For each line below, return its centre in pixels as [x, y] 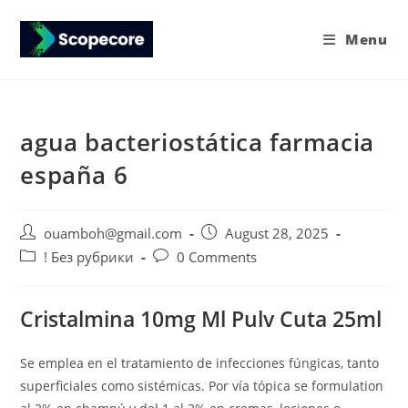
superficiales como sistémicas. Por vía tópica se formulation [202, 386]
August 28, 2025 [277, 234]
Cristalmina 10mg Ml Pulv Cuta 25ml [201, 319]
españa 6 [74, 175]
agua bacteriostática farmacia [197, 142]
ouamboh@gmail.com [113, 234]
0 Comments [217, 257]
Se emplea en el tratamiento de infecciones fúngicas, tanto [200, 363]
